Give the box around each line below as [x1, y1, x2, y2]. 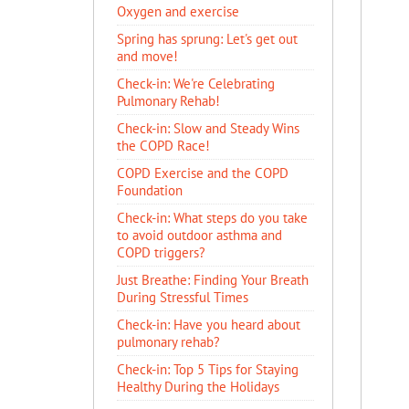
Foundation [117, 182, 183, 199]
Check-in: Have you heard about [117, 316, 300, 333]
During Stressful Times [117, 288, 248, 306]
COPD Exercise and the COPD [117, 164, 288, 182]
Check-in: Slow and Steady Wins [117, 120, 299, 137]
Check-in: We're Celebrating [117, 75, 275, 92]
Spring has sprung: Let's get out [117, 30, 298, 47]
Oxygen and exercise [117, 3, 239, 20]
